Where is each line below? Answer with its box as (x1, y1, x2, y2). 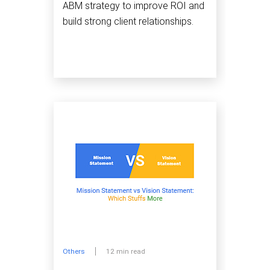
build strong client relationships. (63, 15, 193, 27)
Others (63, 247, 85, 256)
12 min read (106, 247, 145, 256)
